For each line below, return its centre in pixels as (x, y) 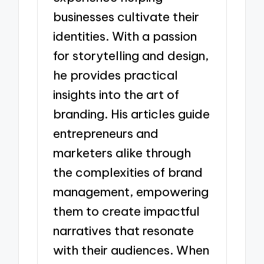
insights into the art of (116, 95)
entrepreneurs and (106, 134)
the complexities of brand (128, 173)
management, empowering (131, 192)
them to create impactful (127, 212)
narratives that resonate (124, 231)
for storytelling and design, (131, 56)
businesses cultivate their (126, 17)
